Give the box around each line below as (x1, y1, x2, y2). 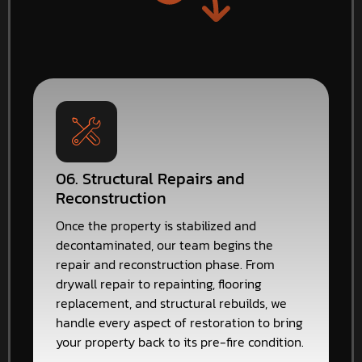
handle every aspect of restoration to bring (56, 313, 303, 333)
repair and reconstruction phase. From (56, 255, 275, 275)
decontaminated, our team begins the (56, 235, 273, 255)
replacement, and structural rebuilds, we (56, 293, 287, 314)
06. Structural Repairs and (56, 166, 245, 192)
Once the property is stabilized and (56, 216, 256, 236)
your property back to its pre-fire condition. (56, 332, 304, 352)
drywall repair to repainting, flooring (56, 274, 262, 294)
